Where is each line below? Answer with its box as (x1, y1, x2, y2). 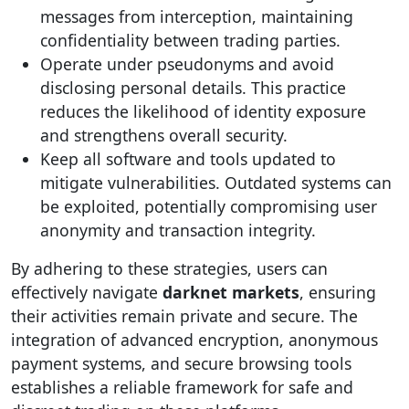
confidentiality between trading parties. (40, 29, 341, 51)
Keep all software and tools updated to (40, 148, 336, 170)
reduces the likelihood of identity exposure (40, 100, 366, 122)
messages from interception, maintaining (40, 5, 353, 27)
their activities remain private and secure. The (11, 305, 358, 327)
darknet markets (163, 281, 299, 303)
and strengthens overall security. (40, 124, 288, 146)
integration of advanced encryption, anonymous (11, 329, 378, 351)
